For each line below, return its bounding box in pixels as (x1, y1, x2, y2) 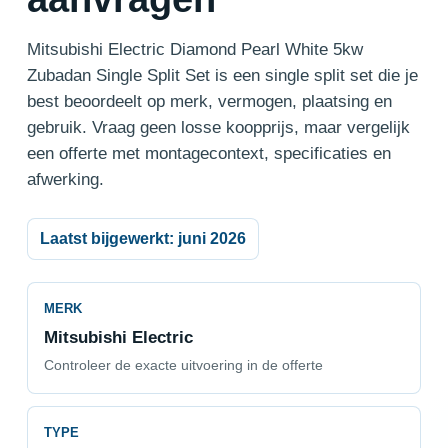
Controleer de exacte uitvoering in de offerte (43, 358, 323, 374)
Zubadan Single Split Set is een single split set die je (26, 66, 418, 85)
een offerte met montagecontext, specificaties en (26, 144, 391, 163)
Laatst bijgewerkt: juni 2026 (39, 229, 246, 247)
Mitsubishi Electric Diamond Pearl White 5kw (26, 40, 363, 59)
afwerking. (26, 170, 104, 189)
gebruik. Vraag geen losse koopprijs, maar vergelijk (26, 118, 410, 137)
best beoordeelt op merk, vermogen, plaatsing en (26, 92, 392, 111)
